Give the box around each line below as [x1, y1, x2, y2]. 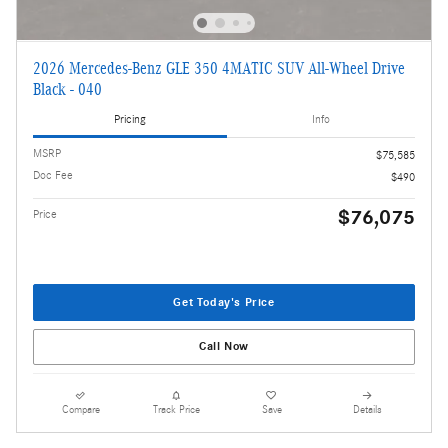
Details [352, 403, 382, 416]
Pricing [114, 111, 146, 126]
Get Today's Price [173, 295, 275, 310]
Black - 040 [33, 80, 102, 100]
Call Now [199, 339, 249, 354]
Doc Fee [33, 168, 73, 183]
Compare [61, 403, 100, 416]
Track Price [152, 403, 200, 416]
